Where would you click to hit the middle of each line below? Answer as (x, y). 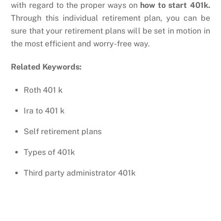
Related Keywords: (46, 67)
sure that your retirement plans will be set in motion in (110, 31)
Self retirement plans (63, 131)
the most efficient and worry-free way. (81, 44)
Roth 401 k (43, 90)
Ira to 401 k (44, 110)
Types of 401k (49, 152)
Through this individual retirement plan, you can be (110, 18)
